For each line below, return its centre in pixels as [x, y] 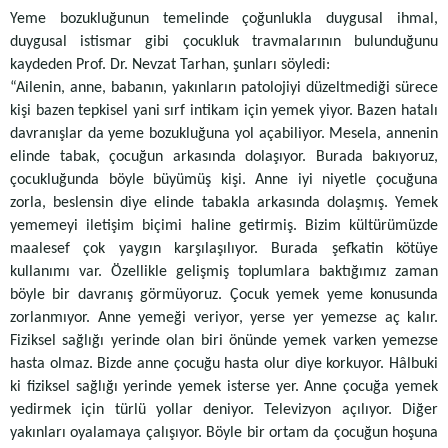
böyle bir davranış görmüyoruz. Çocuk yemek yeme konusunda [224, 295]
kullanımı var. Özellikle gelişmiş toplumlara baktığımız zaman [224, 272]
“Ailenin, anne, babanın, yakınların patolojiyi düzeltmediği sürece [224, 88]
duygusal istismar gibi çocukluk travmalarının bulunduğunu [224, 42]
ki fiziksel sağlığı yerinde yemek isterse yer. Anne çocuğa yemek [224, 387]
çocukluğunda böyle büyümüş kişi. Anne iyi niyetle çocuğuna [224, 180]
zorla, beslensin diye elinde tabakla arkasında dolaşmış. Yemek [224, 203]
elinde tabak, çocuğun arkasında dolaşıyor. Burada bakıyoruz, [224, 157]
